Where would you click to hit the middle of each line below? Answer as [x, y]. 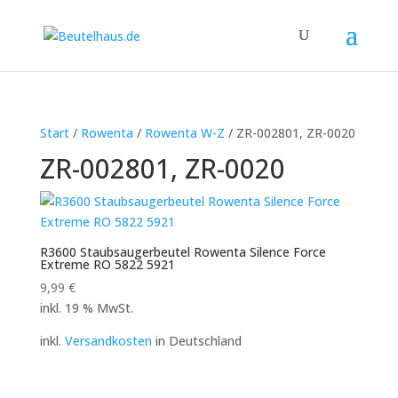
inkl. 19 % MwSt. [86, 308]
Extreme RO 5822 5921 [107, 264]
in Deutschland [196, 341]
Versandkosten [108, 341]
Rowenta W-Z [184, 133]
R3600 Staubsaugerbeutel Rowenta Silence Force [183, 252]
